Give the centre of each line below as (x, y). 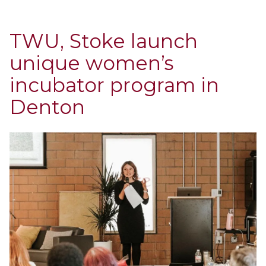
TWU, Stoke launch (104, 41)
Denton (47, 107)
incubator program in (114, 85)
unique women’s (91, 63)
